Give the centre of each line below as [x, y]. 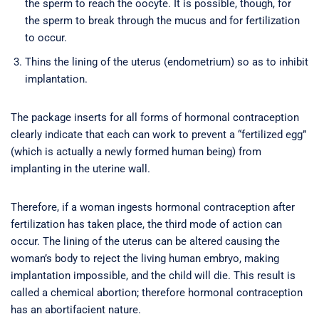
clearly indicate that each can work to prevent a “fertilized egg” [158, 134]
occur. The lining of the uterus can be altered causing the [145, 241]
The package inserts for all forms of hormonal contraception [155, 117]
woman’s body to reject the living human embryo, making [145, 258]
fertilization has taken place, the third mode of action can [146, 224]
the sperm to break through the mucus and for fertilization [162, 20]
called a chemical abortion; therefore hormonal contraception [157, 292]
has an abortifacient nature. [76, 309]
